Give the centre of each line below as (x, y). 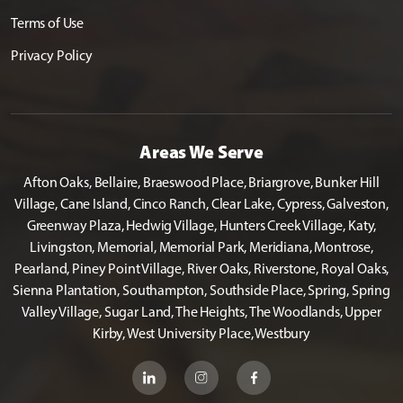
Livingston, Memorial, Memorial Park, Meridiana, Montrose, (201, 247)
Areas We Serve (201, 152)
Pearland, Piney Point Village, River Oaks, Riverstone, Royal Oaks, (201, 269)
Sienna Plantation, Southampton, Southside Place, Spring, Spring (201, 291)
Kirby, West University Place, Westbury (201, 334)
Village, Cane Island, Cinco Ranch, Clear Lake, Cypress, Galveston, (201, 204)
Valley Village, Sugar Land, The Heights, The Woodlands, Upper (201, 312)
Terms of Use (48, 23)
